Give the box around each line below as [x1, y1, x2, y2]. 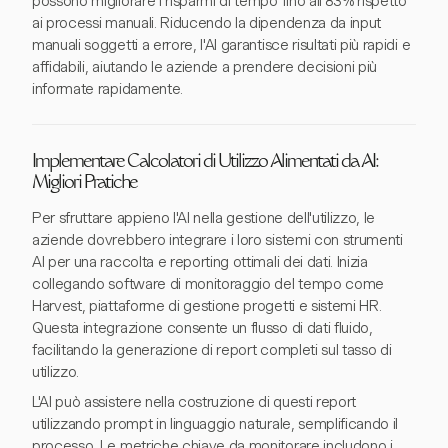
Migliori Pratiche [32, 175, 137, 193]
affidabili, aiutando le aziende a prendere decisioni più [32, 58, 378, 76]
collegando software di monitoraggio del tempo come [32, 275, 384, 293]
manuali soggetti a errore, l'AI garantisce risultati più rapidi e [32, 36, 411, 54]
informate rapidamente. [32, 80, 183, 98]
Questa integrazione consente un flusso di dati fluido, [32, 319, 373, 337]
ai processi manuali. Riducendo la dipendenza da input [32, 14, 382, 32]
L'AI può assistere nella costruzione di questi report [32, 393, 357, 411]
